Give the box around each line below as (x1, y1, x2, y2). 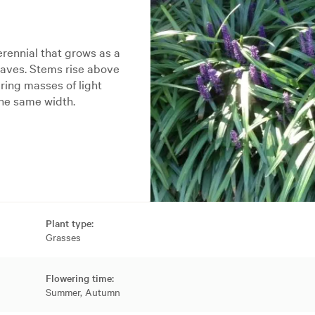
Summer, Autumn (45, 285, 120, 300)
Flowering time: (45, 271, 114, 285)
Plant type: (45, 216, 94, 231)
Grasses (45, 230, 81, 245)
